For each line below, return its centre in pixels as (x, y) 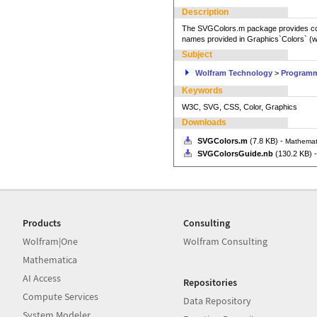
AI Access (42, 278)
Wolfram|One (50, 241)
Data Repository (218, 301)
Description (205, 12)
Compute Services (60, 296)
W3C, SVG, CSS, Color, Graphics (239, 107)
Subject (197, 54)
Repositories (211, 282)
